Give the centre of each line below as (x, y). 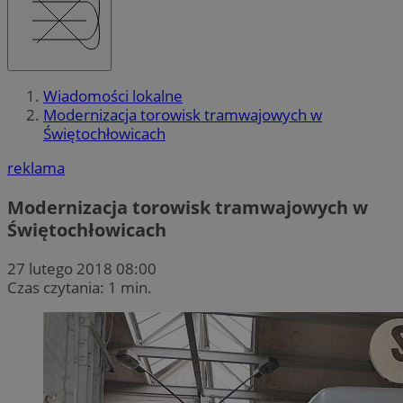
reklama (36, 168)
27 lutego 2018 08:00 (82, 268)
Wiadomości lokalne (113, 96)
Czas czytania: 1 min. (80, 287)
